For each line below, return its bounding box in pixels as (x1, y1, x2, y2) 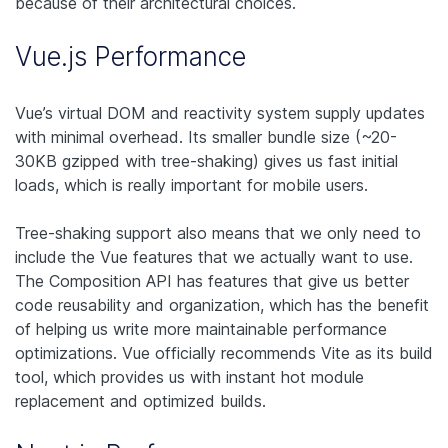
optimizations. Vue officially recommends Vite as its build (15, 342, 433, 363)
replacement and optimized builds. (15, 390, 266, 411)
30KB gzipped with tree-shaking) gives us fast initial (15, 150, 398, 171)
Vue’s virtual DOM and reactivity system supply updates (15, 102, 425, 123)
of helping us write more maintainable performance (15, 318, 387, 339)
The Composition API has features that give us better (15, 270, 409, 291)
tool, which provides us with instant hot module (15, 366, 364, 387)
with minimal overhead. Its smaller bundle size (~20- (15, 126, 397, 147)
